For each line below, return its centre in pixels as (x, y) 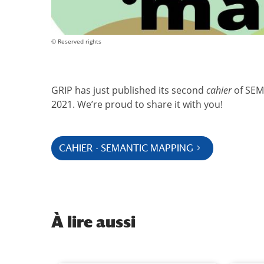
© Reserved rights (76, 41)
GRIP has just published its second (128, 90)
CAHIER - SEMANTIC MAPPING (126, 148)
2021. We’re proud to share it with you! (137, 104)
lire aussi (100, 222)
